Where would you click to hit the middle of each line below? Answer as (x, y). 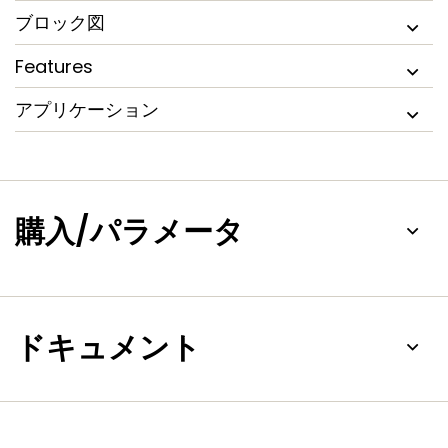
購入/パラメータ (129, 232)
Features (54, 66)
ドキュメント (108, 348)
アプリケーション (87, 109)
